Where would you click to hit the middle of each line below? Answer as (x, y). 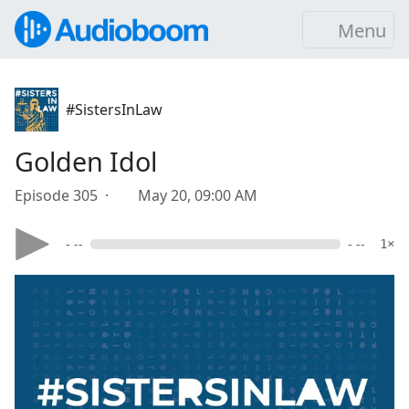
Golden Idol (86, 161)
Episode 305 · (65, 195)
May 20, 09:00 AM (198, 195)
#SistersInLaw (114, 110)
